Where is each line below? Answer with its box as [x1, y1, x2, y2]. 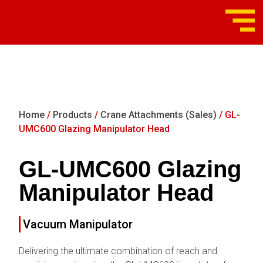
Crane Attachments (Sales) [100, 109, 217, 121]
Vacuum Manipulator [23, 217, 133, 232]
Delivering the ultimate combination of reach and [19, 245, 218, 257]
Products [53, 109, 93, 121]
